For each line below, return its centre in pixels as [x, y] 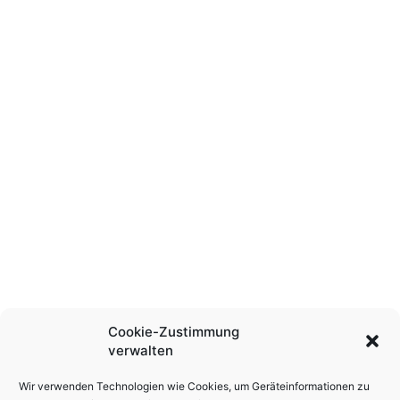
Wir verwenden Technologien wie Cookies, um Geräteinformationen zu [194, 386]
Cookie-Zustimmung [174, 332]
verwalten [141, 350]
